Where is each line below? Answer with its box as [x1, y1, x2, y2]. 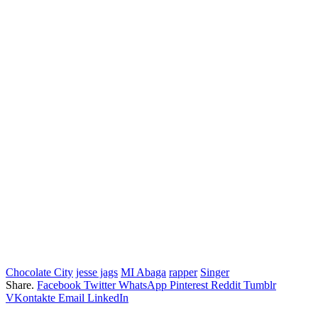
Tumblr [243, 278, 276, 291]
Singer [200, 265, 229, 278]
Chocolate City [6, 265, 73, 278]
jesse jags [76, 265, 118, 278]
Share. [6, 278, 34, 291]
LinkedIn [87, 291, 128, 304]
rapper [169, 265, 197, 278]
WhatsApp [119, 278, 167, 291]
